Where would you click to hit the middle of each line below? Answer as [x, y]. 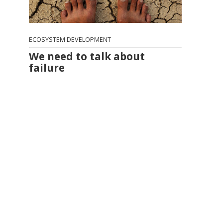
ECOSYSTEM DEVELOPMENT [70, 40]
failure [47, 68]
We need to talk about [87, 56]
